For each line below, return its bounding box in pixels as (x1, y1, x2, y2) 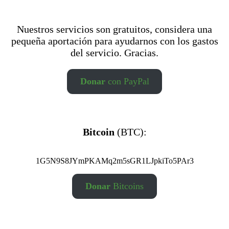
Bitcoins (110, 180, 144, 191)
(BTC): (114, 126, 147, 138)
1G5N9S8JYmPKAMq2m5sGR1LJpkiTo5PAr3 (35, 156, 194, 165)
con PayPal (105, 76, 149, 86)
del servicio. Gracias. (71, 47, 158, 58)
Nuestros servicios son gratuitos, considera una (17, 23, 212, 35)
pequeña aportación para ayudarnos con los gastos (11, 35, 218, 47)
